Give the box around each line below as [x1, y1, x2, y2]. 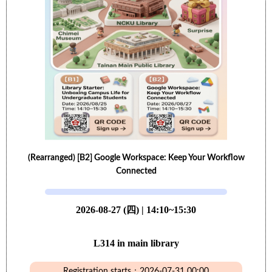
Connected [115, 167, 157, 175]
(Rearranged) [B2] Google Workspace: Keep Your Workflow [27, 154, 245, 162]
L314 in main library [93, 238, 179, 248]
